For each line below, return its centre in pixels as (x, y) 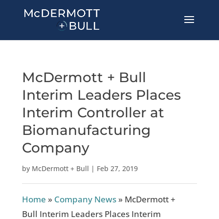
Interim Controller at (93, 112)
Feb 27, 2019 (117, 168)
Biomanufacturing (86, 130)
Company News (85, 199)
